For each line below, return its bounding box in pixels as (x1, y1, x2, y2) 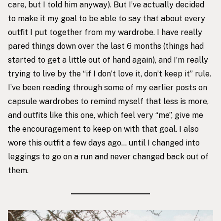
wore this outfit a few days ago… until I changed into (8, 138, 200, 147)
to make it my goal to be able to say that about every (8, 13, 205, 23)
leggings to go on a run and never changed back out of (8, 151, 209, 161)
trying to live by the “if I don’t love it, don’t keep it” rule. (8, 69, 211, 78)
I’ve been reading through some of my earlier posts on (8, 82, 207, 92)
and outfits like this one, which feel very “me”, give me (8, 110, 203, 120)
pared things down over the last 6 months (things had (8, 41, 204, 51)
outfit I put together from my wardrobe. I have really (8, 27, 202, 37)
